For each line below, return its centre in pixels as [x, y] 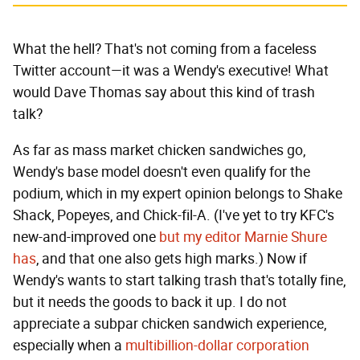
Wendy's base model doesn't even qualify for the [162, 172]
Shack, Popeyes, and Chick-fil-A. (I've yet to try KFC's [174, 216]
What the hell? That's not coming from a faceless [165, 49]
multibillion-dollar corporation [217, 346]
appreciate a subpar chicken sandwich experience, [170, 324]
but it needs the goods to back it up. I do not [150, 303]
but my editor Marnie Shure [243, 237]
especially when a [69, 346]
